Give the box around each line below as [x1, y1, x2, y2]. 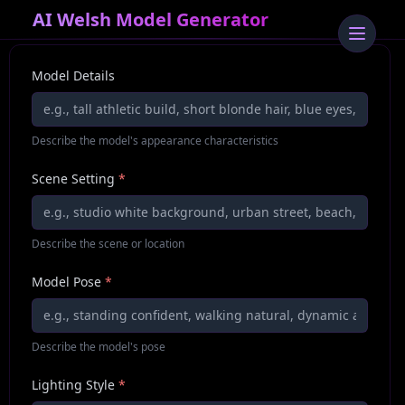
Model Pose [32, 273, 102, 291]
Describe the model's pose [32, 339, 166, 355]
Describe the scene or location [32, 236, 185, 252]
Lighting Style [32, 376, 116, 394]
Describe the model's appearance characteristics [32, 133, 279, 149]
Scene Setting [32, 170, 116, 188]
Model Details [32, 67, 116, 85]
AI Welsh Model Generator [33, 6, 268, 32]
